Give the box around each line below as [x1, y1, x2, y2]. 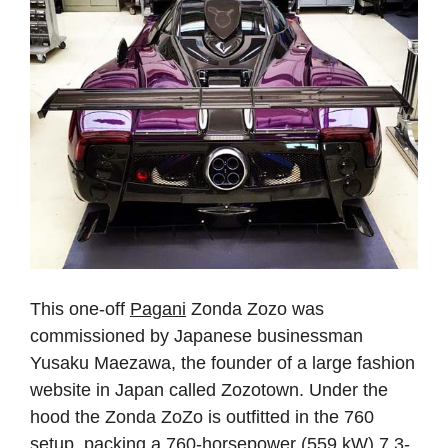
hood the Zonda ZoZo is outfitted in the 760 [30, 407, 374, 427]
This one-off [30, 299, 130, 319]
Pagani [130, 299, 186, 319]
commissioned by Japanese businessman [30, 326, 363, 346]
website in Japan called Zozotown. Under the [30, 380, 388, 400]
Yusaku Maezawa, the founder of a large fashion [30, 353, 415, 373]
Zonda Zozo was [186, 299, 324, 319]
